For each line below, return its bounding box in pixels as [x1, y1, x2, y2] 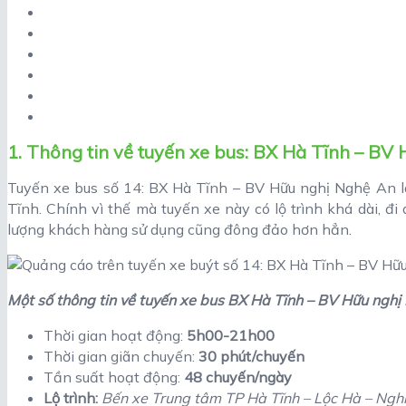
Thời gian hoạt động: [43, 325, 187, 344]
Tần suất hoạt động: [43, 367, 184, 386]
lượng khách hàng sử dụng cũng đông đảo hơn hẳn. [7, 219, 352, 238]
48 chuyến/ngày [184, 367, 292, 386]
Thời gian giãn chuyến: [43, 346, 198, 365]
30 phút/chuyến [198, 346, 304, 365]
